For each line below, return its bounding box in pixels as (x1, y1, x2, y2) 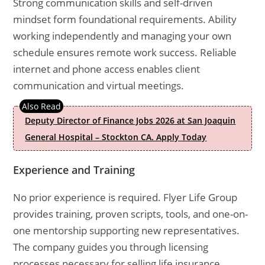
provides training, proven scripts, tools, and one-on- (13, 207, 248, 221)
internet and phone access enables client (13, 62, 201, 76)
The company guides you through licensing (13, 240, 209, 254)
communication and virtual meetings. (13, 79, 185, 92)
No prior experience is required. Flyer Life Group (13, 190, 238, 204)
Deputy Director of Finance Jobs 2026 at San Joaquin (25, 115, 236, 126)
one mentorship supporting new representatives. (13, 224, 240, 237)
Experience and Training (13, 163, 135, 177)
